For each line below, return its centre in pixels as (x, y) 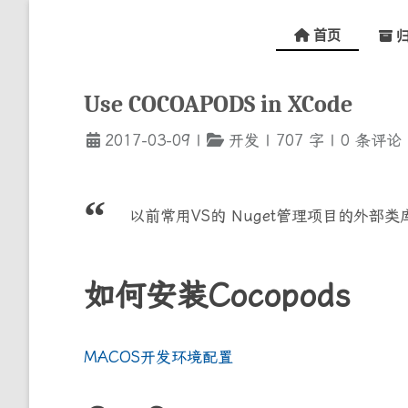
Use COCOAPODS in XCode (218, 105)
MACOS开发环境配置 (158, 357)
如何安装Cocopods (217, 295)
